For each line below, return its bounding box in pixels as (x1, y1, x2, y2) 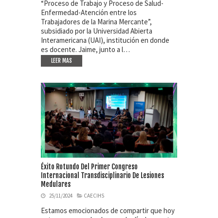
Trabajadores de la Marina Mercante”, (41, 17, 152, 26)
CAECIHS (84, 192, 104, 200)
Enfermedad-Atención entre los (41, 7, 137, 17)
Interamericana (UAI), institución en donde (41, 35, 169, 45)
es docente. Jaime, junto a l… (41, 44, 130, 54)
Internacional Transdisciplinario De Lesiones (41, 171, 164, 180)
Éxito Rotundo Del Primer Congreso (41, 163, 138, 171)
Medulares (41, 180, 71, 189)
